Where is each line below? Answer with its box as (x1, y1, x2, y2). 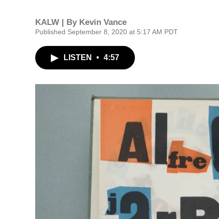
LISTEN (64, 53, 94, 62)
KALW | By (35, 18, 79, 27)
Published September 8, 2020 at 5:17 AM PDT (35, 28, 178, 36)
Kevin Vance (79, 18, 127, 27)
